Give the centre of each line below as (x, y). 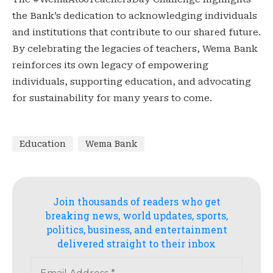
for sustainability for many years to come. (112, 98)
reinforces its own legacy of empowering (110, 66)
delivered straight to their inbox (136, 244)
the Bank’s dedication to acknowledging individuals (135, 16)
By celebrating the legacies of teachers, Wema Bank (135, 49)
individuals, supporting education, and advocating (132, 82)
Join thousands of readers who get (136, 202)
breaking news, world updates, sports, (136, 216)
